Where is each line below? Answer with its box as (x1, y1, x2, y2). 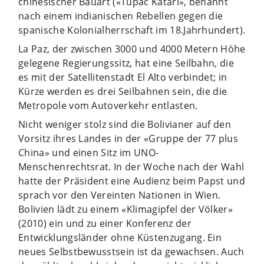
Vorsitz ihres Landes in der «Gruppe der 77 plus (18, 131, 239, 145)
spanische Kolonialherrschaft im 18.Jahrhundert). (18, 23, 246, 37)
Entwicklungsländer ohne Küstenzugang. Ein (18, 230, 222, 244)
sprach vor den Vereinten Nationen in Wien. (18, 188, 221, 202)
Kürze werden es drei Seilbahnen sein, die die (18, 84, 227, 98)
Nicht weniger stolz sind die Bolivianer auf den (18, 117, 232, 131)
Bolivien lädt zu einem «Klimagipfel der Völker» (18, 202, 233, 216)
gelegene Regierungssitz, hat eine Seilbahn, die (18, 56, 235, 70)
